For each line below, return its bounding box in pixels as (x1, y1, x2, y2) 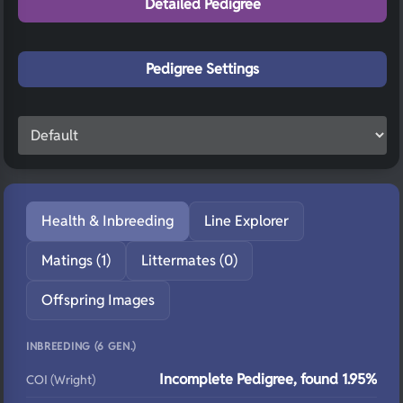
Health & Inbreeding (41, 211, 174, 230)
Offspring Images (41, 291, 155, 309)
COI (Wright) (26, 372, 95, 388)
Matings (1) (41, 251, 111, 270)
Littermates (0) (141, 251, 237, 270)
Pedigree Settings (146, 59, 259, 78)
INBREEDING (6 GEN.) (26, 339, 138, 353)
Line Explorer (204, 211, 289, 230)
